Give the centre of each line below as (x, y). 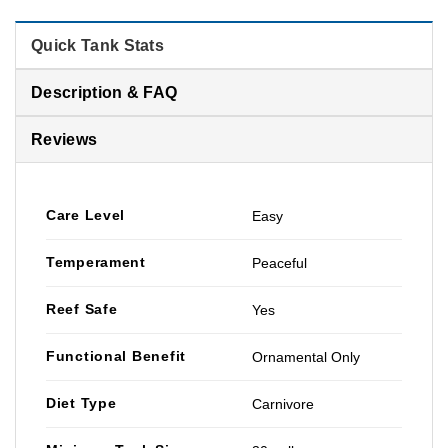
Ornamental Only (306, 356)
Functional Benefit (116, 355)
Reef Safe (82, 308)
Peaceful (280, 262)
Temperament (96, 261)
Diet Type (81, 402)
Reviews (64, 139)
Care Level (86, 214)
